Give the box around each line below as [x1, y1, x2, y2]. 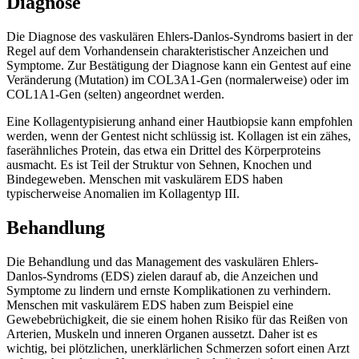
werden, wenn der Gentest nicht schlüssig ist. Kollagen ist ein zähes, [6, 128, 351, 143]
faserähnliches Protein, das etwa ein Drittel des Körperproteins [6, 143, 321, 157]
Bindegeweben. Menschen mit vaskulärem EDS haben [6, 171, 283, 186]
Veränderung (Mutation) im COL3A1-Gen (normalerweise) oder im [6, 72, 349, 87]
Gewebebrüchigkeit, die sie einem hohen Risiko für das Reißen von [6, 312, 348, 326]
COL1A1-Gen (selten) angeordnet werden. [6, 87, 224, 101]
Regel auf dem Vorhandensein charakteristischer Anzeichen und [6, 43, 329, 58]
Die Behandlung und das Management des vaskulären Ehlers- [6, 254, 318, 268]
